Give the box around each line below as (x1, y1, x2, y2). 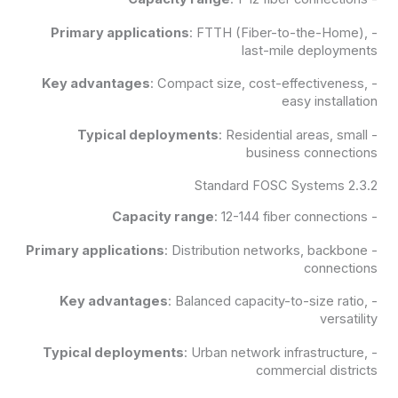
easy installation (282, 93, 378, 110)
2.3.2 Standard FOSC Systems (348, 178, 378, 195)
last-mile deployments (242, 42, 378, 59)
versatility (320, 311, 378, 328)
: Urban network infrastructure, (184, 344, 369, 361)
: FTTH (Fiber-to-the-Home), (189, 24, 369, 41)
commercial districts (256, 362, 378, 378)
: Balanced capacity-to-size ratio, (168, 293, 369, 310)
